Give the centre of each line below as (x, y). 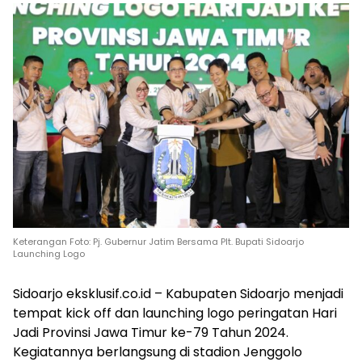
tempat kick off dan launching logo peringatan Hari (175, 313)
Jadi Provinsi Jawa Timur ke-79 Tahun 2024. (151, 332)
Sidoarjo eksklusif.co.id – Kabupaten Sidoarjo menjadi (178, 293)
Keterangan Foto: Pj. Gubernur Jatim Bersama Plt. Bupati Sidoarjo (158, 241)
